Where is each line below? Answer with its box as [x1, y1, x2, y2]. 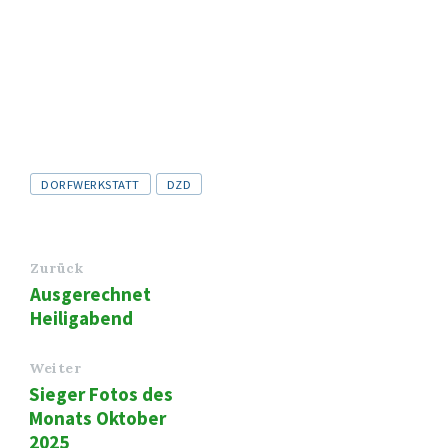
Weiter [29, 359, 82, 378]
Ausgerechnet [30, 282, 151, 307]
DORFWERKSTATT [41, 176, 140, 193]
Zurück [30, 259, 84, 278]
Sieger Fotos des [29, 382, 173, 407]
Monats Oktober [29, 406, 166, 431]
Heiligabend [30, 306, 133, 331]
